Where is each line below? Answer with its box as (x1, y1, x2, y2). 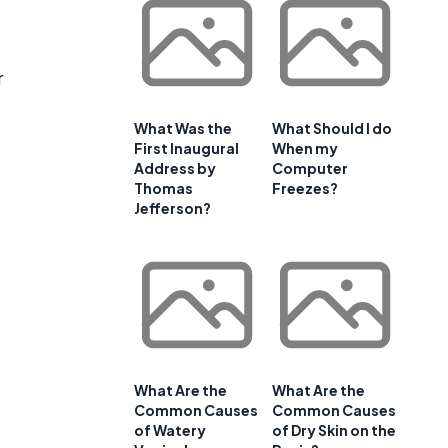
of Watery (134, 421, 206, 440)
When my (272, 139, 338, 158)
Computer (272, 159, 348, 178)
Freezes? (272, 179, 338, 198)
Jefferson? (134, 199, 211, 218)
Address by (134, 159, 216, 178)
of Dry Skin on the (272, 421, 396, 440)
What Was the (134, 119, 232, 138)
